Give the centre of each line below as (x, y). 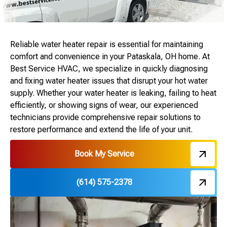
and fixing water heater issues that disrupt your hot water (109, 81)
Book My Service (104, 154)
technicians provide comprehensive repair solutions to (105, 118)
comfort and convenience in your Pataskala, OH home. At (110, 57)
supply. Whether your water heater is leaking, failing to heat (113, 93)
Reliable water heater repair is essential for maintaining (107, 45)
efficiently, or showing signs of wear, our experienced (104, 105)
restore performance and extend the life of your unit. (101, 130)
